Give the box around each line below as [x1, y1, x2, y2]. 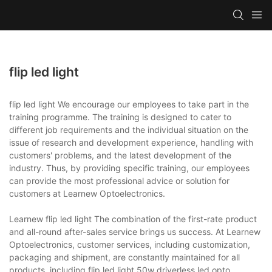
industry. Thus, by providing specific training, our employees [9, 162, 250, 173]
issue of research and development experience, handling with [9, 137, 253, 148]
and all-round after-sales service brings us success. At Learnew [9, 226, 260, 237]
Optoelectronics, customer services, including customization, [9, 239, 250, 250]
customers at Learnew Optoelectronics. [9, 188, 165, 199]
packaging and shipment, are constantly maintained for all [9, 251, 240, 262]
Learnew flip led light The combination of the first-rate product [9, 213, 257, 224]
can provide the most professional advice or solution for [9, 175, 229, 186]
